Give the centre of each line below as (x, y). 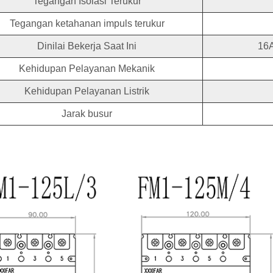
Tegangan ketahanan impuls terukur (87, 24)
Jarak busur (87, 114)
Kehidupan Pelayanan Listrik (87, 91)
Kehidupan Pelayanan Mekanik (87, 69)
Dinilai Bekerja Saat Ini (87, 46)
